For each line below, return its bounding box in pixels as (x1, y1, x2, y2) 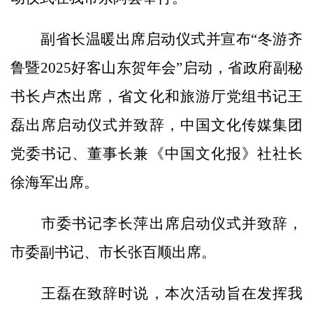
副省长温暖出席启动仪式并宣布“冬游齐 (10, 30, 303, 48)
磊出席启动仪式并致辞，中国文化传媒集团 (10, 116, 303, 133)
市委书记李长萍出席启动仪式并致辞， (10, 214, 303, 232)
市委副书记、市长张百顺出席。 (10, 243, 216, 261)
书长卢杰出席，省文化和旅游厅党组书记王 (10, 87, 303, 105)
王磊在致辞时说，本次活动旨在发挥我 (10, 284, 303, 302)
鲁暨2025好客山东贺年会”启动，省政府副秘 (10, 59, 303, 76)
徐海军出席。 (10, 173, 99, 191)
